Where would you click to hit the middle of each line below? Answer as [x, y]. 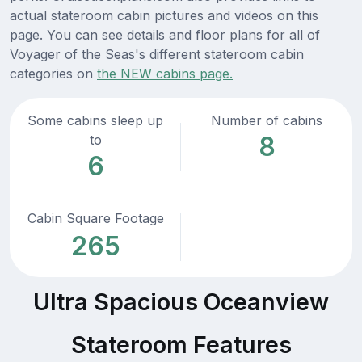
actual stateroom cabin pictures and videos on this [164, 16]
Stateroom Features [181, 345]
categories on [53, 74]
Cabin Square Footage [95, 219]
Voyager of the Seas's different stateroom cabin [157, 55]
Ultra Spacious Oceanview [181, 302]
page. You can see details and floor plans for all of [165, 35]
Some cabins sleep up [95, 121]
